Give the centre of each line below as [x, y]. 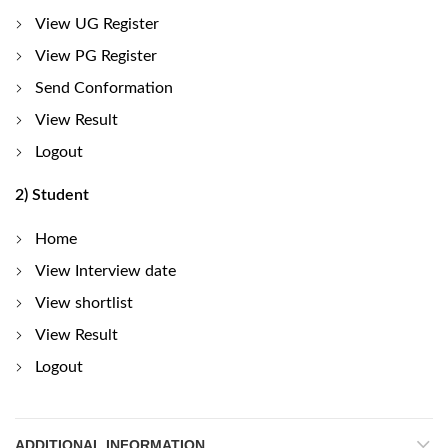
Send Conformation [104, 87]
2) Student [52, 194]
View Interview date [105, 270]
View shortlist [84, 302]
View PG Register [96, 55]
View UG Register [97, 23]
